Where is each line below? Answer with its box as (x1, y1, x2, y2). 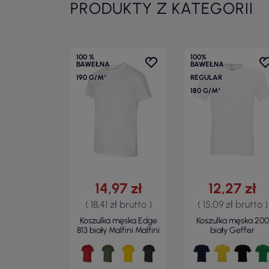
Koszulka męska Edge (79, 216, 157, 226)
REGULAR (190, 73, 222, 82)
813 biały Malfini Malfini (77, 225, 160, 235)
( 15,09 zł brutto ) (197, 199, 268, 210)
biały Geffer (210, 225, 255, 235)
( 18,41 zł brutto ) (85, 199, 152, 210)
